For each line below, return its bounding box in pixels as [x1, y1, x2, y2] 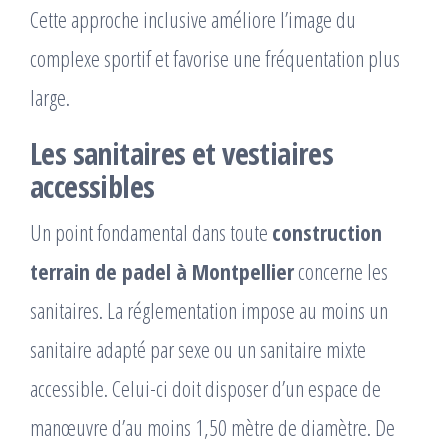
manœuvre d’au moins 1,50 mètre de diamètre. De [30, 412, 395, 443]
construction [272, 217, 382, 248]
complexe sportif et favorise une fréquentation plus [30, 43, 400, 74]
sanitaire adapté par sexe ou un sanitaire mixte [30, 334, 366, 365]
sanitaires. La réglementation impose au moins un [30, 295, 388, 326]
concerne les [294, 256, 388, 287]
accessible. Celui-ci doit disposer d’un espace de [30, 373, 381, 404]
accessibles [30, 166, 155, 208]
